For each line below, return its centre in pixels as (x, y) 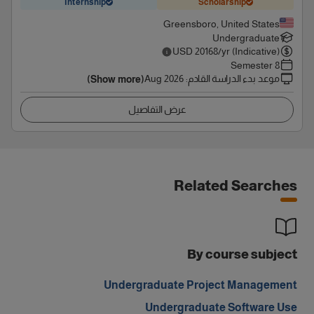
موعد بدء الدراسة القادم (234, 78)
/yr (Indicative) (249, 51)
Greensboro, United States (221, 24)
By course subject (242, 254)
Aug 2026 (164, 78)
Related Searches (235, 186)
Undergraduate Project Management (200, 285)
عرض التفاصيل (157, 109)
